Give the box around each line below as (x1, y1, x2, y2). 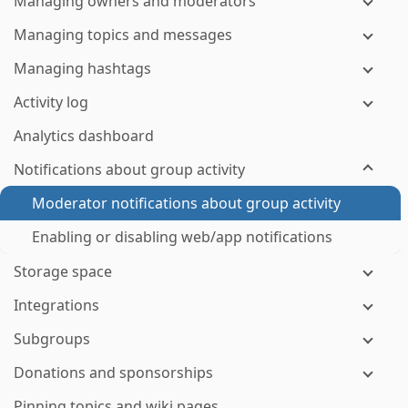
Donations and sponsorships (14, 362, 213, 382)
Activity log (14, 92, 88, 112)
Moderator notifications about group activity (32, 193, 341, 213)
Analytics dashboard (14, 126, 154, 146)
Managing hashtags (14, 58, 151, 78)
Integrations (14, 295, 99, 315)
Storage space (14, 261, 112, 281)
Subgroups (14, 329, 90, 349)
